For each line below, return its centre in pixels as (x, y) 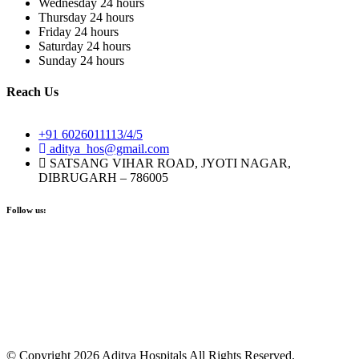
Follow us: (26, 210)
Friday (55, 31)
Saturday (61, 46)
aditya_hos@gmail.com (109, 149)
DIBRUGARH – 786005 (103, 178)
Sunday (58, 60)
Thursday (63, 17)
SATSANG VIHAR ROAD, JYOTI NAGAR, (170, 163)
